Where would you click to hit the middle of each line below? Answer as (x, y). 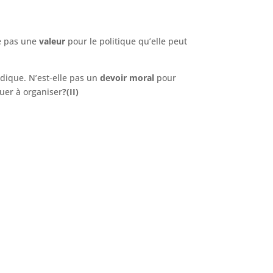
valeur (54, 41)
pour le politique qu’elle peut (128, 41)
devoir (114, 77)
